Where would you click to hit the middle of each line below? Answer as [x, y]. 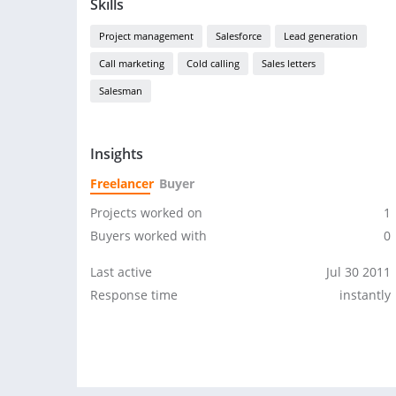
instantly [365, 295]
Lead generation [321, 36]
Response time [134, 295]
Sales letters [289, 63]
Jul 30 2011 [358, 272]
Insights [117, 154]
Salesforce [239, 36]
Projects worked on [146, 213]
